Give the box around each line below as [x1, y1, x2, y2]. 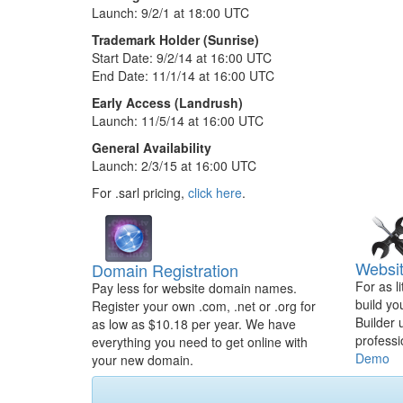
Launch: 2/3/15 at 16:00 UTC [92, 157, 256, 175]
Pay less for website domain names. [92, 279, 297, 297]
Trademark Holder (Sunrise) [92, 31, 259, 49]
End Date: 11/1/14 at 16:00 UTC [92, 67, 274, 85]
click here [188, 184, 242, 201]
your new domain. [92, 351, 193, 369]
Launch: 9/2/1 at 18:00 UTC [92, 4, 249, 22]
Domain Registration [92, 258, 238, 282]
